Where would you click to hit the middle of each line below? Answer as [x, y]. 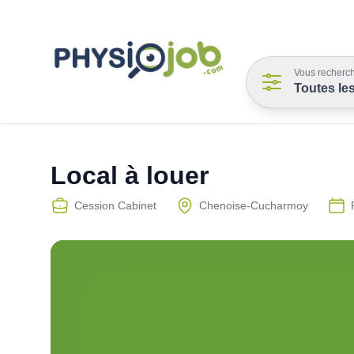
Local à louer [130, 175]
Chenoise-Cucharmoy [254, 205]
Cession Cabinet [115, 205]
